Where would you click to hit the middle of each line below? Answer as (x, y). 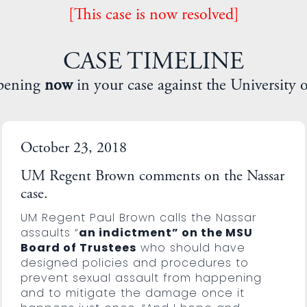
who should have (191, 247)
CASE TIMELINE (153, 63)
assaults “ (49, 232)
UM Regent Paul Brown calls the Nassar (138, 217)
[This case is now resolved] (153, 16)
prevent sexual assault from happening (141, 278)
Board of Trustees (78, 247)
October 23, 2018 (73, 148)
